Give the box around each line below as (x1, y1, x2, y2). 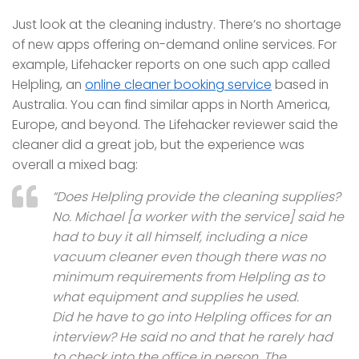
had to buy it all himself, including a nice (52, 228, 307, 247)
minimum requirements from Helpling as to (52, 268, 325, 287)
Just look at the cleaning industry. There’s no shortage (12, 14, 341, 34)
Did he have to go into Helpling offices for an (52, 308, 331, 327)
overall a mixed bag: (12, 155, 138, 174)
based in (272, 75, 329, 94)
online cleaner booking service (85, 75, 272, 94)
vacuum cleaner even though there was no (52, 248, 325, 267)
